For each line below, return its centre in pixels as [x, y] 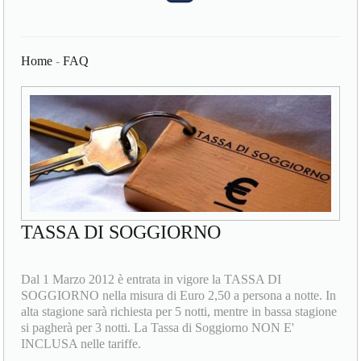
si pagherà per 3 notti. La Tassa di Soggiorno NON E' [158, 328]
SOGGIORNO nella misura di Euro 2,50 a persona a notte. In [179, 296]
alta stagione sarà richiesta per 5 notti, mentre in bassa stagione [179, 312]
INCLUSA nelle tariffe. [81, 344]
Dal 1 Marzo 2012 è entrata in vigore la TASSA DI [151, 280]
